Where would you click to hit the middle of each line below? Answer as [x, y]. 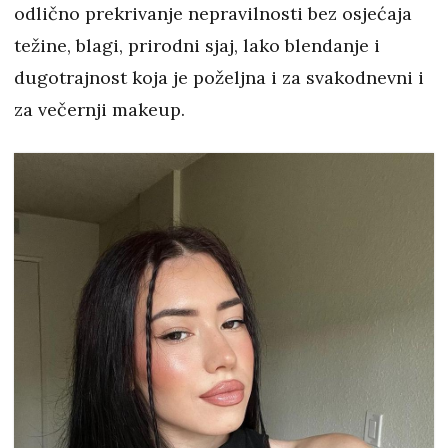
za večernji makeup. [102, 110]
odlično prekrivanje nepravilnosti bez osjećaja [213, 14]
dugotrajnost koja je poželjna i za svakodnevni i [219, 78]
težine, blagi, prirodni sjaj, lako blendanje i [197, 46]
